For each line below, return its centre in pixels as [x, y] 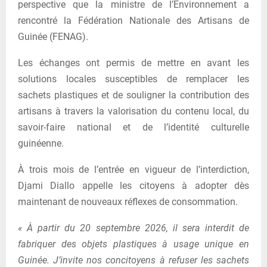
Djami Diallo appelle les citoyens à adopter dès [133, 186]
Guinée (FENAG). [53, 37]
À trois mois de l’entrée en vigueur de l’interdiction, [133, 170]
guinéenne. [41, 144]
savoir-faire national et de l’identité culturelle [133, 128]
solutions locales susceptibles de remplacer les [133, 79]
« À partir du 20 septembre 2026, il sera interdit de [133, 228]
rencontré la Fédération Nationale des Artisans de [133, 21]
